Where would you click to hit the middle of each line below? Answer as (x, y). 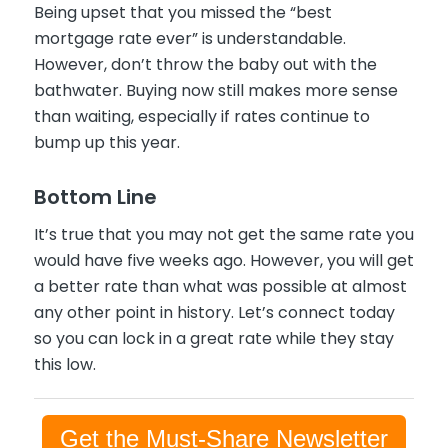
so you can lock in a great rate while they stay (213, 338)
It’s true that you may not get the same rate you (223, 234)
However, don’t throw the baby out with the (205, 65)
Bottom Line (95, 197)
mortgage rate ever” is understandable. (189, 39)
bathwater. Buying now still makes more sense (215, 91)
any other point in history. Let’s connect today (214, 312)
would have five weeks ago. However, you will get (223, 260)
